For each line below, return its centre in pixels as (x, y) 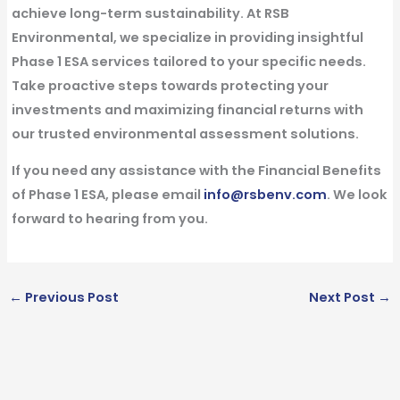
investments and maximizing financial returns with (187, 109)
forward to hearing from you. (109, 219)
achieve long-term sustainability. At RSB (150, 13)
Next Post (344, 297)
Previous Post (70, 297)
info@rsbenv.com (263, 195)
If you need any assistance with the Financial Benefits (196, 171)
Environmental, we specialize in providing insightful (187, 37)
